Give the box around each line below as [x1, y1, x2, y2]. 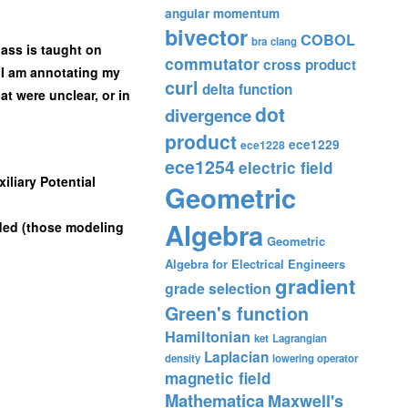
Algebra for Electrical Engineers [165, 255, 345, 272]
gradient [275, 271, 355, 301]
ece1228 [240, 137, 285, 153]
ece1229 [289, 136, 340, 153]
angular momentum [165, 5, 280, 22]
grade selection [165, 278, 271, 299]
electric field [239, 157, 332, 178]
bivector [165, 22, 248, 52]
